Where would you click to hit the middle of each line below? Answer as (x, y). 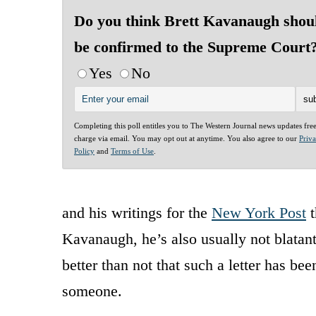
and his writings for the (137, 212)
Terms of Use (132, 151)
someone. (92, 291)
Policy (84, 151)
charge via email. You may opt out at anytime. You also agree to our (187, 138)
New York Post (259, 212)
